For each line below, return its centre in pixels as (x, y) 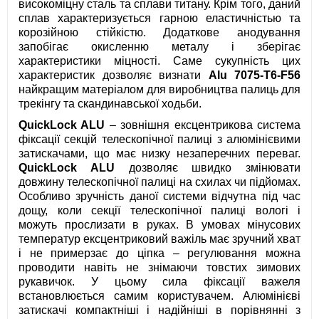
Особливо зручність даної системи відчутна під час (159, 197)
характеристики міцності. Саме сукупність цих (159, 61)
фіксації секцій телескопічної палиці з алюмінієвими (159, 140)
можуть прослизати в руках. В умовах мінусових (159, 225)
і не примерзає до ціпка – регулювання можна (159, 253)
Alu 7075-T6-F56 (254, 75)
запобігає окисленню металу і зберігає (159, 47)
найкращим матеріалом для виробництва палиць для (159, 90)
